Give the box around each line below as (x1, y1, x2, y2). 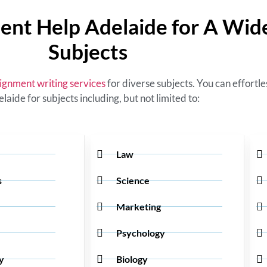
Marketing (116, 200, 161, 212)
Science (116, 174, 150, 186)
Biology (116, 253, 148, 265)
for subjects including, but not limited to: (27, 92, 200, 105)
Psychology (116, 226, 165, 238)
